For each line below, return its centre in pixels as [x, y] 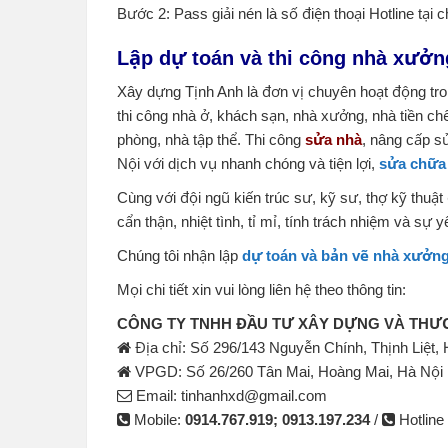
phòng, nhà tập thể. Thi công [211, 139]
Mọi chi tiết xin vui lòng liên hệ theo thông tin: [261, 289]
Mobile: [157, 419]
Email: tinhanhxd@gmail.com [229, 395]
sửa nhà [333, 139]
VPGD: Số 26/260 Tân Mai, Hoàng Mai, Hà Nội [287, 371]
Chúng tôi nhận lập [179, 255]
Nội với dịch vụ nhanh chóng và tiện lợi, [248, 163]
